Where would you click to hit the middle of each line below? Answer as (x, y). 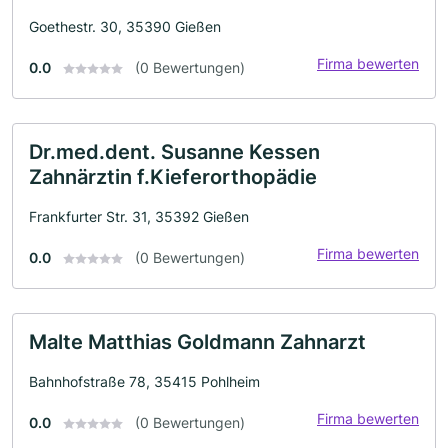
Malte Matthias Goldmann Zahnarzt (197, 341)
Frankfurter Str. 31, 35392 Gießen (139, 216)
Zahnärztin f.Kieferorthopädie (173, 176)
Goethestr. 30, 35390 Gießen (125, 26)
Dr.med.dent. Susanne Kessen (174, 151)
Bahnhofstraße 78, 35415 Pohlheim (144, 381)
